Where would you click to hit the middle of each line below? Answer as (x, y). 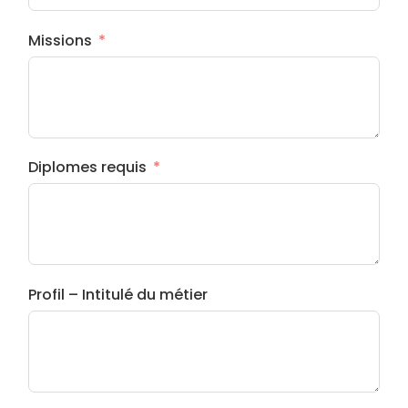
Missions (61, 40)
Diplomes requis (88, 168)
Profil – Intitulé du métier (118, 294)
